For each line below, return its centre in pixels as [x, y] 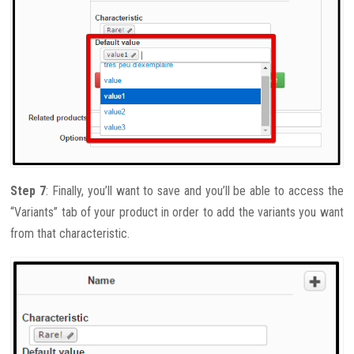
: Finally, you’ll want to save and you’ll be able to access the [195, 190]
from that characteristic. [70, 233]
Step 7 [28, 190]
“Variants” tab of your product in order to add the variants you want [177, 212]
